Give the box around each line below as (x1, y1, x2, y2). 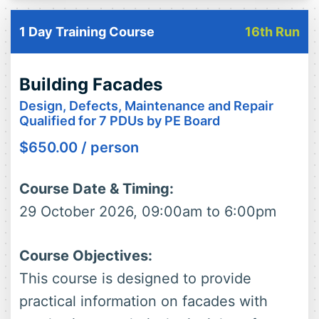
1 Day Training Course (19, 24, 155, 40)
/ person (78, 139, 139, 157)
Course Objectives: (19, 247, 152, 265)
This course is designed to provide (19, 270, 251, 288)
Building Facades (19, 74, 162, 95)
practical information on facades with (19, 293, 268, 310)
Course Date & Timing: (19, 180, 174, 198)
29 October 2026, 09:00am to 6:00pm (19, 203, 276, 221)
